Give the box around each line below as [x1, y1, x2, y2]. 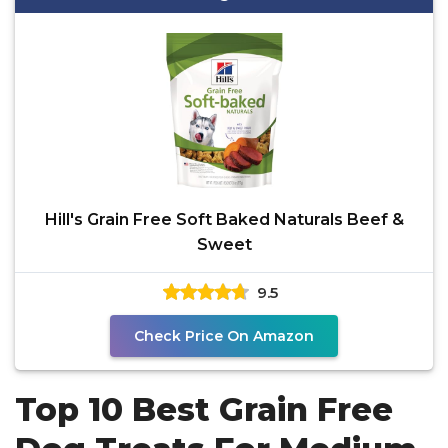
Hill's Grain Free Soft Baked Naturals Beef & [44, 210, 404, 229]
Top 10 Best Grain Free [15, 390, 393, 429]
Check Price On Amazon [134, 327, 314, 345]
